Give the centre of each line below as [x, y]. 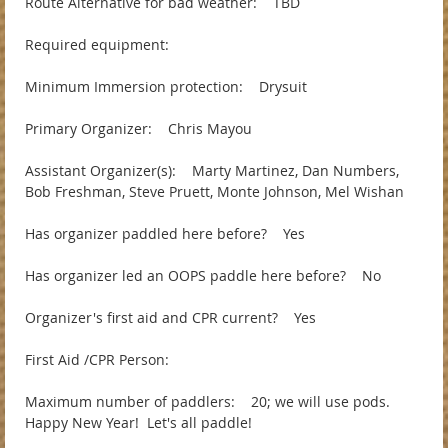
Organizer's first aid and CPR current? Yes [170, 318]
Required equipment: [103, 45]
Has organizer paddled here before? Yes [165, 234]
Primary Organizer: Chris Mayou [138, 129]
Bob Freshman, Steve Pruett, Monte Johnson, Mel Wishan [214, 192]
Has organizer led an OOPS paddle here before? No [203, 276]
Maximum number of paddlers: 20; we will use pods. [209, 402]
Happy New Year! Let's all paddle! [138, 423]
